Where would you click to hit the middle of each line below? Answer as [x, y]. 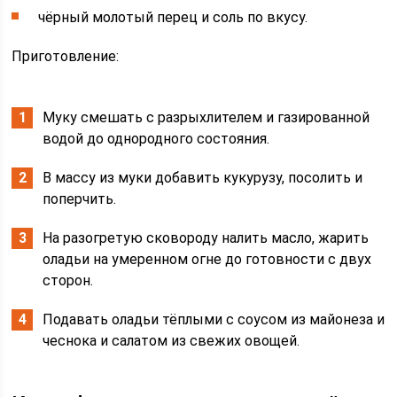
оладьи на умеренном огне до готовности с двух [207, 260]
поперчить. [80, 199]
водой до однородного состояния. [156, 139]
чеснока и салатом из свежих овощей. [171, 341]
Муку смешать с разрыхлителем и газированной [206, 118]
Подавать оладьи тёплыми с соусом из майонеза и [214, 320]
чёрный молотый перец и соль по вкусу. [173, 18]
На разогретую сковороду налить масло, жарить [206, 238]
